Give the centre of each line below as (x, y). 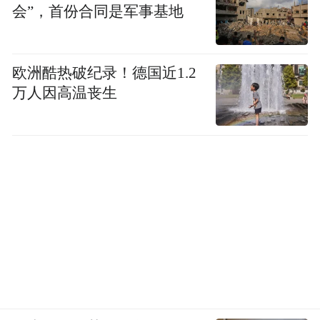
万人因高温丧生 (65, 92)
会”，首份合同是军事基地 (98, 12)
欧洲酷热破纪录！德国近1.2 (105, 72)
